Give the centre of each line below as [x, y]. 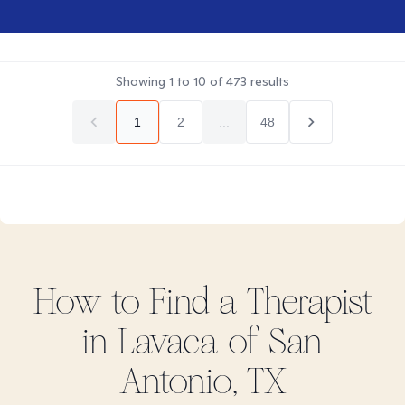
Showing [142, 81]
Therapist [305, 302]
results [268, 81]
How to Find [126, 302]
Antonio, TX [202, 381]
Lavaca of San [220, 342]
